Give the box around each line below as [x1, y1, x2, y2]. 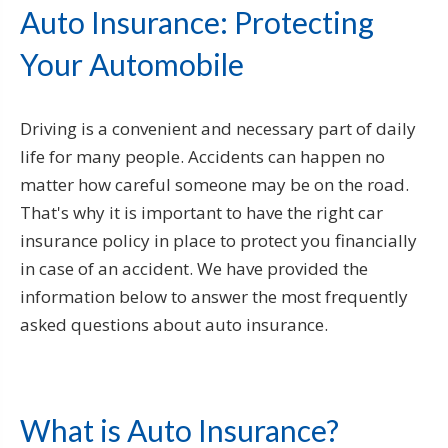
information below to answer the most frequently [20, 284, 408, 308]
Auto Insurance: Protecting [20, 3, 374, 40]
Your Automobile [20, 45, 244, 82]
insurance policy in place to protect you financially [20, 228, 417, 252]
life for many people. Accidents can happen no [20, 144, 385, 168]
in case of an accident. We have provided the [20, 256, 368, 280]
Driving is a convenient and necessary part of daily [20, 116, 416, 140]
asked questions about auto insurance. [20, 312, 328, 336]
